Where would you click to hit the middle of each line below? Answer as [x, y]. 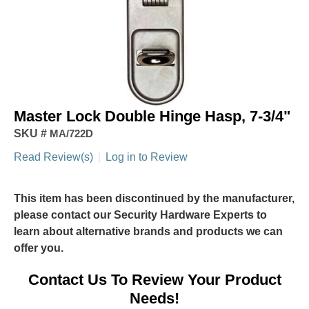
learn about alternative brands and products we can [148, 231]
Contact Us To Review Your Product [154, 279]
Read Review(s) [53, 157]
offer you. [39, 248]
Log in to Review [147, 157]
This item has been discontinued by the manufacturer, [154, 198]
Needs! [154, 298]
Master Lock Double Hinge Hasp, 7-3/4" [152, 116]
